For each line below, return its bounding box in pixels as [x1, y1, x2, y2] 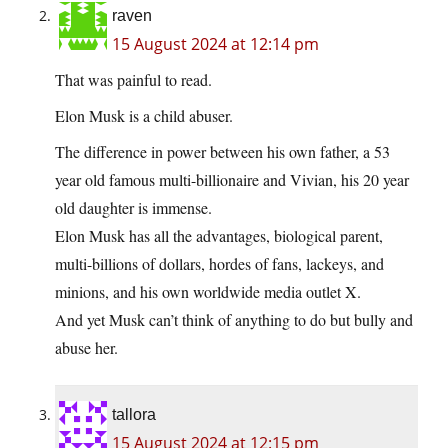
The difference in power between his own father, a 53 [55, 141, 390, 163]
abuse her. [55, 337, 118, 359]
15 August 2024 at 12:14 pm [112, 33, 319, 56]
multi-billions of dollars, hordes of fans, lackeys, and [55, 253, 384, 275]
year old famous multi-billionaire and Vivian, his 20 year [55, 169, 409, 191]
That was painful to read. [55, 69, 212, 91]
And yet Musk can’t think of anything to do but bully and [55, 309, 413, 331]
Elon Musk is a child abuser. [55, 105, 233, 127]
